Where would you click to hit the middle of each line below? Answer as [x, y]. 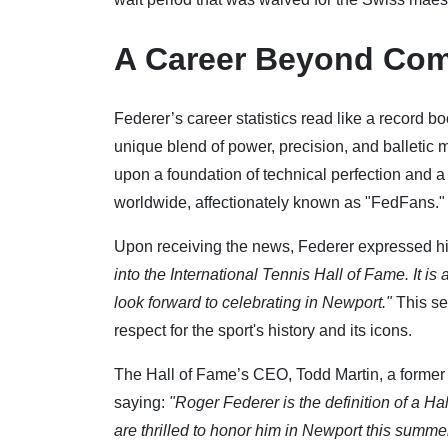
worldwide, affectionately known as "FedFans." [279, 202]
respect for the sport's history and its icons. [263, 330]
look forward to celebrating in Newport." [253, 302]
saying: [141, 402]
